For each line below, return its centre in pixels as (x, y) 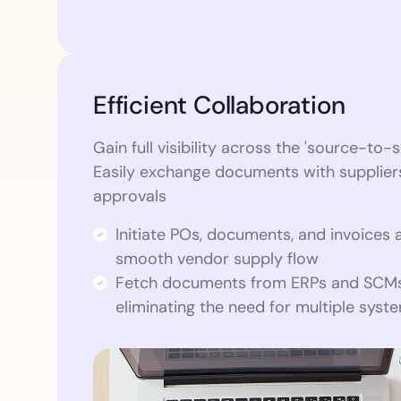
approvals (130, 196)
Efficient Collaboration (219, 106)
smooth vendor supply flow (217, 259)
